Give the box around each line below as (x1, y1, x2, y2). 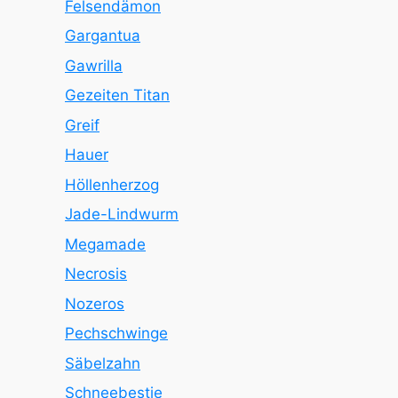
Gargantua (65, 27, 140, 44)
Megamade (65, 235, 146, 253)
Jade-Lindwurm (65, 205, 179, 223)
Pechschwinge (65, 324, 168, 342)
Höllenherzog (65, 175, 159, 194)
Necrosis (65, 265, 127, 283)
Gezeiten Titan (65, 86, 170, 104)
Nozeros (65, 294, 124, 313)
